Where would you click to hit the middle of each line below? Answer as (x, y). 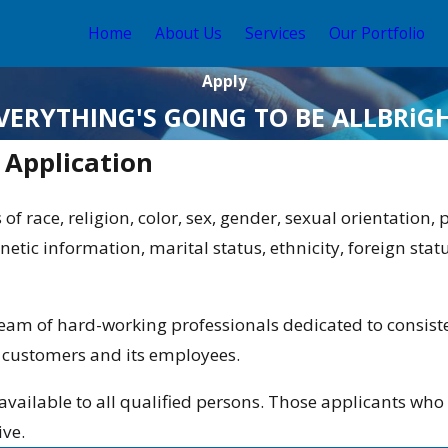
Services (275, 33)
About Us (188, 33)
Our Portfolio (377, 33)
